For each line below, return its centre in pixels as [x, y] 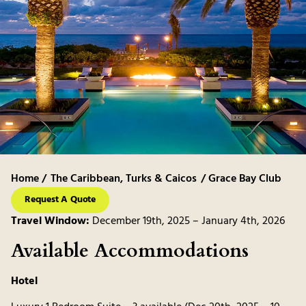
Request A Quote [60, 200]
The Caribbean [85, 179]
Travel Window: [50, 222]
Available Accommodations [130, 250]
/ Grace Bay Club [241, 179]
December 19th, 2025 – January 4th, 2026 [187, 222]
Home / [29, 179]
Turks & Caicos [161, 179]
